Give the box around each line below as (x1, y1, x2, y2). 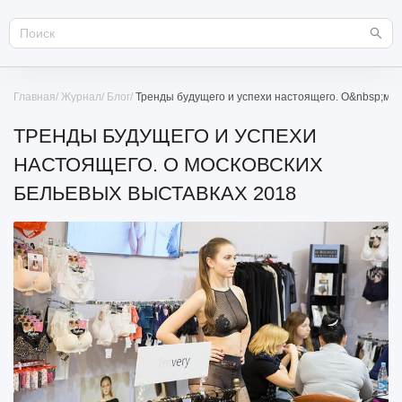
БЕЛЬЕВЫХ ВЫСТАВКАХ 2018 (13, 182, 296, 205)
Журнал (61, 91, 101, 103)
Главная (13, 91, 56, 103)
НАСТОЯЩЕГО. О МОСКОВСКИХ (13, 153, 323, 176)
